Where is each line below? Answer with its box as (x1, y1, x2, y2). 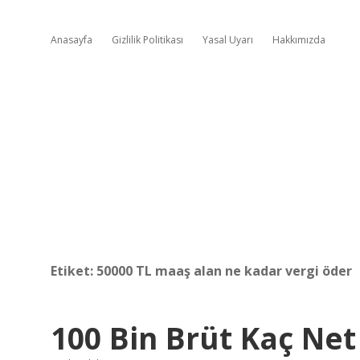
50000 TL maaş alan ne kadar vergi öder (96, 262, 352, 280)
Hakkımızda (272, 33, 325, 47)
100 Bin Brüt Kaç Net (51, 317, 356, 358)
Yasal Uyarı (202, 33, 253, 47)
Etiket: (51, 262, 96, 280)
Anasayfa (51, 33, 92, 47)
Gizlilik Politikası (112, 33, 183, 47)
